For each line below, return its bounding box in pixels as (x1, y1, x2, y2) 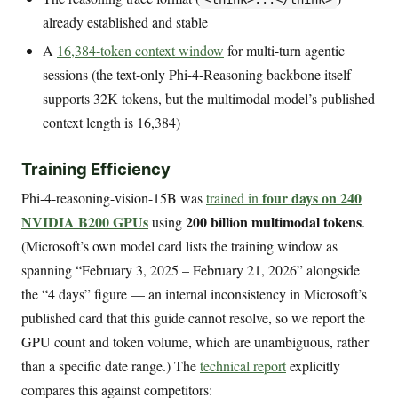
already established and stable (43, 12, 208, 32)
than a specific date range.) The (21, 356, 200, 376)
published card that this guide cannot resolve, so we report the (21, 308, 365, 328)
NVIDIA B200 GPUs (21, 211, 148, 233)
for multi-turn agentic (224, 41, 345, 60)
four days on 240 (262, 187, 362, 209)
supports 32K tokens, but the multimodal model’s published (43, 89, 375, 108)
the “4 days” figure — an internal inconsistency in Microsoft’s (21, 284, 367, 304)
